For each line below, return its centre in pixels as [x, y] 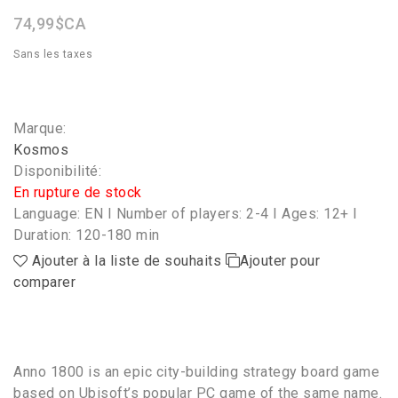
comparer [44, 283]
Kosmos [41, 150]
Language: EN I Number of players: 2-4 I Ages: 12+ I [186, 214]
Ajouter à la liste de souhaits [127, 261]
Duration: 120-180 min [87, 235]
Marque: [40, 129]
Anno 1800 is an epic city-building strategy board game [196, 372]
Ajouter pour [280, 261]
